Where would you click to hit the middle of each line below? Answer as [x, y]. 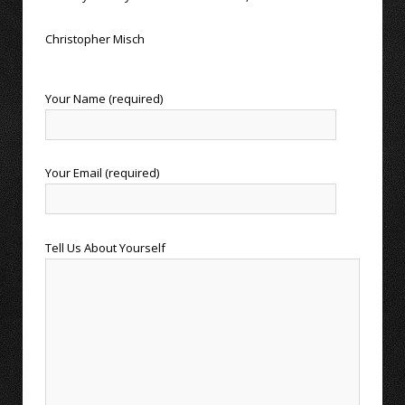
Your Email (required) [102, 173]
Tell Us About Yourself [105, 247]
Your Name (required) [104, 99]
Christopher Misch [95, 39]
